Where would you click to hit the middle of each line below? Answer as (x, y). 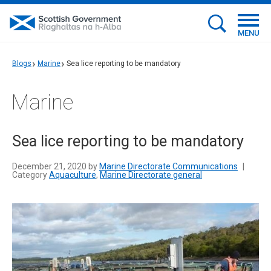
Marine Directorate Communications (168, 166)
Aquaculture (73, 175)
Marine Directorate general (151, 175)
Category (31, 175)
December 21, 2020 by (56, 166)
